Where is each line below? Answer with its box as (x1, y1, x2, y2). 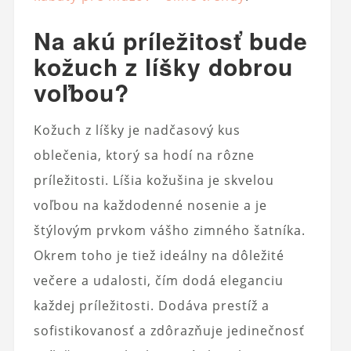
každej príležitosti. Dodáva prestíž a (33, 296, 270, 314)
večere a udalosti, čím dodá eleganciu (33, 271, 284, 289)
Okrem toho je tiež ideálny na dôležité (33, 246, 284, 264)
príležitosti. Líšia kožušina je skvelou (33, 171, 274, 189)
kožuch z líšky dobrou (33, 49, 293, 83)
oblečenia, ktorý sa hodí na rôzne (33, 146, 255, 164)
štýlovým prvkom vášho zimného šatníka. (33, 221, 306, 239)
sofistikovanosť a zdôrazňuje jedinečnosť (33, 321, 305, 339)
